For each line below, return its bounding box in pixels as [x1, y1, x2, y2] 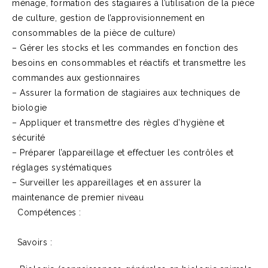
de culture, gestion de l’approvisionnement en [12, 13, 206, 23]
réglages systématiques [12, 163, 112, 172]
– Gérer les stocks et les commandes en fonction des [12, 43, 239, 53]
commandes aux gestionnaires [12, 73, 141, 83]
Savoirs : [12, 237, 53, 247]
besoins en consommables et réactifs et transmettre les [12, 58, 246, 68]
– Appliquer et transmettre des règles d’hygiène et [12, 118, 226, 127]
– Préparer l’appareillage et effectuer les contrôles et [12, 148, 234, 157]
